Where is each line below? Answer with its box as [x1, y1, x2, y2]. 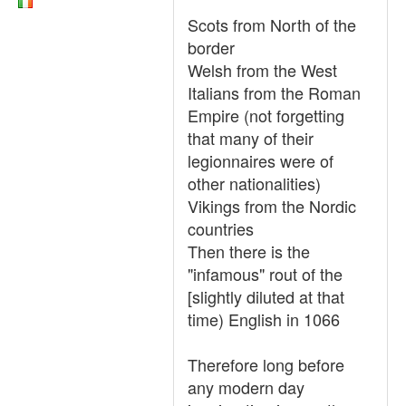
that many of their [188, 126, 314, 150]
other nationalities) [188, 171, 321, 195]
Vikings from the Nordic [188, 194, 356, 217]
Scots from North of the [188, 13, 356, 36]
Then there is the [188, 239, 310, 263]
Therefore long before [188, 353, 344, 376]
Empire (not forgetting [188, 103, 344, 127]
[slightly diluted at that [188, 285, 344, 308]
